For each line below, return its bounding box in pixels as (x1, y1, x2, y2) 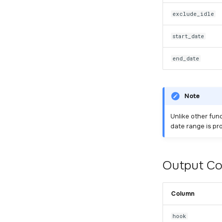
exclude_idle (172, 10, 215, 17)
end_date (172, 55, 200, 62)
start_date (172, 33, 205, 40)
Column (171, 189, 195, 198)
